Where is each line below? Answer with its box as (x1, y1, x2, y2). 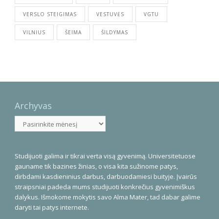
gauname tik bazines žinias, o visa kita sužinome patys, (15, 162, 178, 171)
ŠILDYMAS (101, 29, 128, 36)
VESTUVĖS (96, 11, 124, 18)
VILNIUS (23, 29, 45, 36)
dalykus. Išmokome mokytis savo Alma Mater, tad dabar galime (15, 193, 200, 201)
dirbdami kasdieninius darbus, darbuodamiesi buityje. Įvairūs (15, 172, 197, 181)
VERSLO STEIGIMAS (23, 11, 77, 18)
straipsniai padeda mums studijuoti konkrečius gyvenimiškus (15, 182, 195, 191)
